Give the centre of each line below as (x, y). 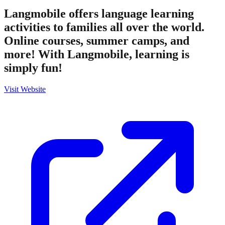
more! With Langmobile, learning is (97, 54)
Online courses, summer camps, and (97, 40)
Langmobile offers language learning (99, 13)
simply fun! (33, 68)
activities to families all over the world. (104, 27)
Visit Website (25, 89)
